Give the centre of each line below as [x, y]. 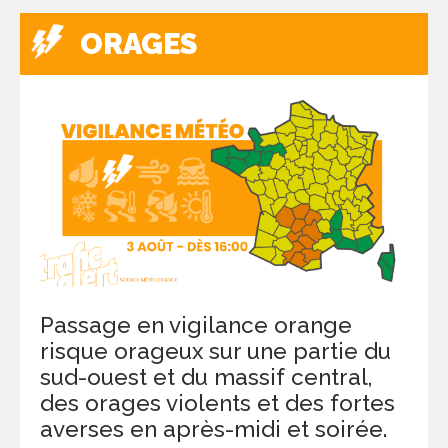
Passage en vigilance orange [196, 325]
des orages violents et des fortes [217, 403]
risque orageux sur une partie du [215, 351]
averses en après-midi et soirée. [213, 429]
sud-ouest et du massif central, [206, 377]
